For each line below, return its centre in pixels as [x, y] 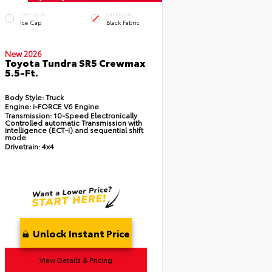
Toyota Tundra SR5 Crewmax [75, 62]
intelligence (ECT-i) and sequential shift [74, 130]
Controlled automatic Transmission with [73, 123]
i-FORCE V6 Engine [65, 106]
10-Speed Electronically [95, 115]
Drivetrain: [22, 146]
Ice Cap [30, 22]
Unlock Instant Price [81, 233]
